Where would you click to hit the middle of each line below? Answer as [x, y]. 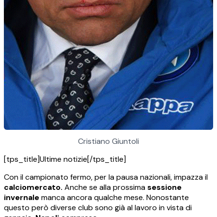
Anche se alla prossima [105, 187]
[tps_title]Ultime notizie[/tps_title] [65, 159]
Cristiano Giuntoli [108, 141]
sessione [164, 187]
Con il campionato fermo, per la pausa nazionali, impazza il [106, 177]
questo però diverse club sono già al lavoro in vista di [98, 208]
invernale [22, 198]
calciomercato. [33, 187]
